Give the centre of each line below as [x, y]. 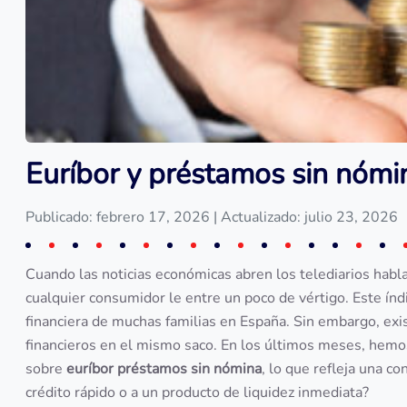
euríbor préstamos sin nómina [164, 369]
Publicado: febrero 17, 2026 [119, 217]
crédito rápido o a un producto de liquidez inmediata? [197, 392]
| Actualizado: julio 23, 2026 [306, 217]
